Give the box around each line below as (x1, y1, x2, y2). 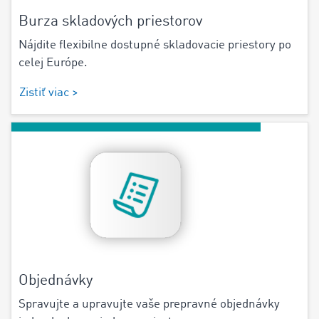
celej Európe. (19, 57, 88, 70)
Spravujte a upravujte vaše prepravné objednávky (19, 298, 280, 310)
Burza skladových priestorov (19, 14, 202, 30)
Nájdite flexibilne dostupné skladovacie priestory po (19, 39, 291, 52)
